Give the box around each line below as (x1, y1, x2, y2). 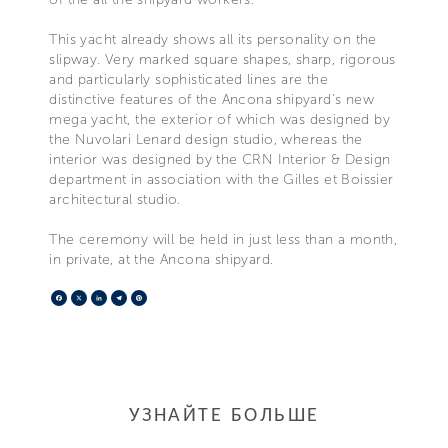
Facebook (67, 288, 139, 308)
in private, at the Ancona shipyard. (49, 251, 274, 269)
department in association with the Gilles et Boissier (49, 171, 394, 189)
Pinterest (147, 288, 209, 308)
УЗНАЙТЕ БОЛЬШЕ (128, 402, 320, 427)
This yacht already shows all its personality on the (49, 31, 377, 49)
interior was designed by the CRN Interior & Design (49, 151, 391, 169)
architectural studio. (49, 191, 181, 209)
